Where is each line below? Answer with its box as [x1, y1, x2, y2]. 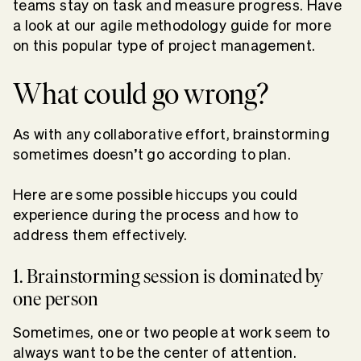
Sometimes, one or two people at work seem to [13, 324, 330, 340]
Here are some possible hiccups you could [13, 186, 298, 202]
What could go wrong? [13, 76, 269, 111]
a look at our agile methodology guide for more [13, 17, 332, 33]
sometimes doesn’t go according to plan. [13, 146, 295, 162]
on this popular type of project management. [13, 37, 316, 53]
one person [13, 286, 99, 310]
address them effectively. [13, 226, 187, 243]
